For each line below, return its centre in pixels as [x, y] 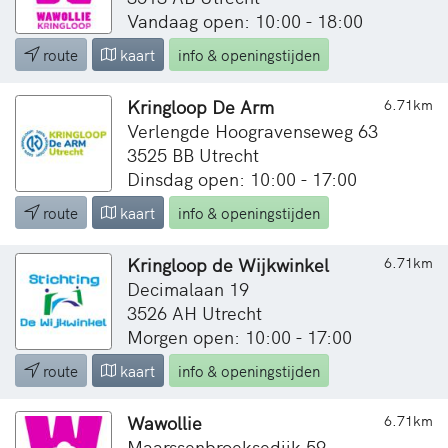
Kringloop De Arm [200, 106]
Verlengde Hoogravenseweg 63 [252, 130]
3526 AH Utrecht [194, 312]
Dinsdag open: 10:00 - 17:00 [242, 178]
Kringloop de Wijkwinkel [228, 264]
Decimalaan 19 [188, 288]
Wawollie [164, 422]
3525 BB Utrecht [193, 154]
